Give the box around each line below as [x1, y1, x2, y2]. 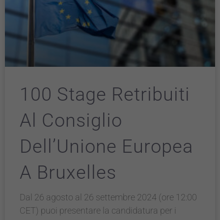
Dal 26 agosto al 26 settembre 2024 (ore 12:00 [20, 192, 197, 202]
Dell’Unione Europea [20, 136, 193, 157]
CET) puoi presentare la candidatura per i [20, 205, 176, 216]
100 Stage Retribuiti [20, 83, 190, 105]
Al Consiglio [20, 110, 122, 131]
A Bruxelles [20, 162, 116, 183]
